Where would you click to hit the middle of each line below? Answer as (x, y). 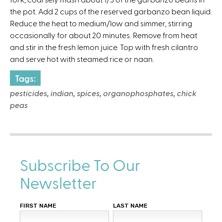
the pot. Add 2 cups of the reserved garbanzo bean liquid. (111, 11)
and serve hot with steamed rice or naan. (82, 58)
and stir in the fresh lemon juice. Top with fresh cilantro (104, 47)
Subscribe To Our (80, 164)
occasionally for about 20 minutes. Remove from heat (104, 35)
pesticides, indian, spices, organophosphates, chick (103, 93)
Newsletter (58, 182)
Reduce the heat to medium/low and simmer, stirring (101, 23)
